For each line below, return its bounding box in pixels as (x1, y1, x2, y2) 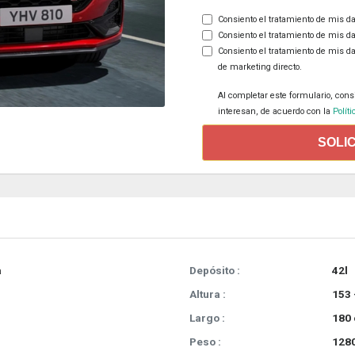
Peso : (189, 335, 221, 349)
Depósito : (189, 264, 240, 277)
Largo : (189, 311, 225, 325)
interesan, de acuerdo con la (218, 106, 330, 117)
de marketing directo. (218, 62, 302, 73)
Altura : (189, 288, 226, 301)
